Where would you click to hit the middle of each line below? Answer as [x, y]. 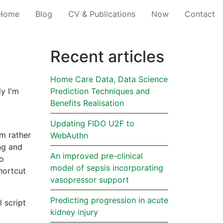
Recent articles [107, 56]
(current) [68, 13]
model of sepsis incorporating [107, 168]
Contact [200, 14]
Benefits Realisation [87, 103]
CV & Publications [102, 14]
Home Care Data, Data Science [109, 79]
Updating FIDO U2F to [92, 123]
